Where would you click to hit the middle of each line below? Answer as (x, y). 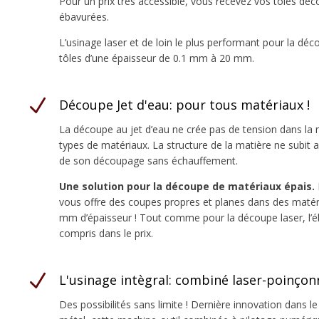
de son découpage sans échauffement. (149, 160)
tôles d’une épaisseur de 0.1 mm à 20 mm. (157, 58)
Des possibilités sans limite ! (125, 304)
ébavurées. (84, 16)
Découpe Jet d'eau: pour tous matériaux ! (185, 104)
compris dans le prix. (106, 233)
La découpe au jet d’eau (116, 129)
